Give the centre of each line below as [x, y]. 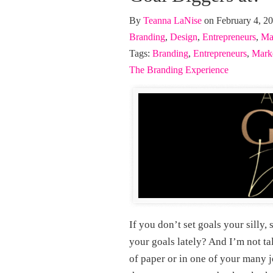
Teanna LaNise [172, 20]
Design [184, 37]
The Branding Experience [179, 70]
